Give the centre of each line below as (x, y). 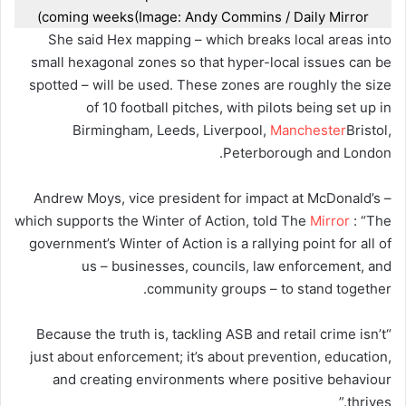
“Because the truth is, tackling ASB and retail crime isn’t (211, 333)
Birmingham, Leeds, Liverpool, (171, 130)
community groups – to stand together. (269, 288)
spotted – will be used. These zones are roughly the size (210, 84)
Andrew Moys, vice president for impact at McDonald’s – (213, 198)
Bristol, (369, 130)
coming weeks (88, 16)
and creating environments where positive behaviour (222, 379)
